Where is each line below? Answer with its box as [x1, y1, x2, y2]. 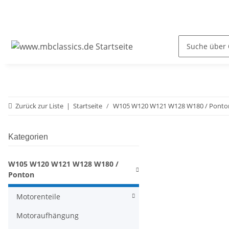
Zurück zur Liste [15, 101, 63, 110]
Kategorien [8, 132, 48, 141]
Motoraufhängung [16, 210, 79, 220]
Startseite [73, 101, 102, 110]
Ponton [8, 169, 34, 179]
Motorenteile [16, 191, 60, 201]
